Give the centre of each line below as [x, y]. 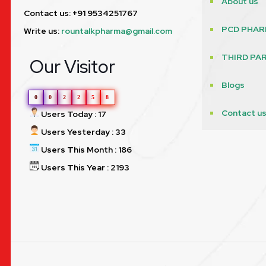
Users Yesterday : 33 [83, 132]
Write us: [42, 31]
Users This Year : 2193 [84, 168]
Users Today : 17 [73, 114]
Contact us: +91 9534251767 [81, 13]
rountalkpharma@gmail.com [117, 31]
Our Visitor [72, 67]
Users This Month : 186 [85, 150]
